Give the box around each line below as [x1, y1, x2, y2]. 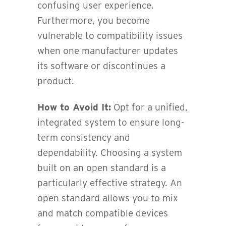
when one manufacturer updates [37, 44, 178, 56]
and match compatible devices [37, 207, 168, 219]
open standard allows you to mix [37, 192, 178, 204]
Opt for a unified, [111, 101, 188, 113]
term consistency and [37, 131, 130, 143]
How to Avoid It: [37, 101, 111, 113]
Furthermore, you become [37, 14, 150, 26]
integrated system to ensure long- [37, 116, 184, 128]
